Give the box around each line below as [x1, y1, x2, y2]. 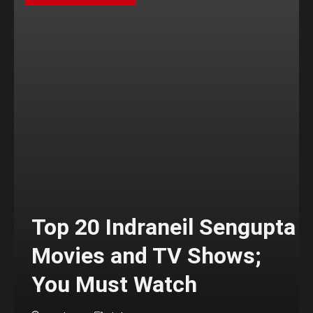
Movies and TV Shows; [31, 242, 261, 269]
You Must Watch [31, 270, 197, 298]
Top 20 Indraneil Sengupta [31, 213, 296, 240]
